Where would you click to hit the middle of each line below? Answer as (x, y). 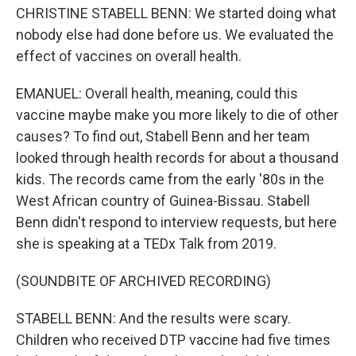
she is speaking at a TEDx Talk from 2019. (146, 244)
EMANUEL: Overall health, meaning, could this (157, 93)
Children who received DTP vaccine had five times (173, 340)
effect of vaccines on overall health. (129, 56)
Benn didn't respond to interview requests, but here (176, 222)
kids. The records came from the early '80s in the (170, 179)
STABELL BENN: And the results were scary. (153, 318)
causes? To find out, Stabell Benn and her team (163, 136)
